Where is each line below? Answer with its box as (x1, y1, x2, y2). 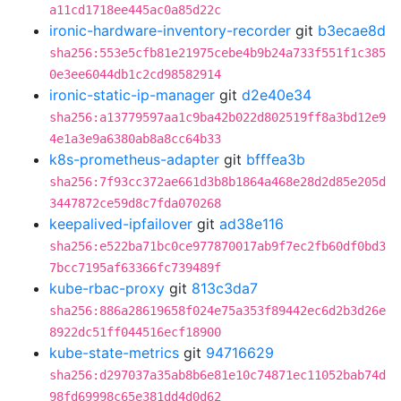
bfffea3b (246, 150, 305, 168)
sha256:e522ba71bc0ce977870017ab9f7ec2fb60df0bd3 (49, 239, 386, 253)
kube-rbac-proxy (49, 279, 165, 297)
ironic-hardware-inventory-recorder (49, 21, 291, 39)
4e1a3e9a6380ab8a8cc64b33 (49, 132, 221, 146)
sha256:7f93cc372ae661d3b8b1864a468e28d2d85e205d (49, 175, 386, 189)
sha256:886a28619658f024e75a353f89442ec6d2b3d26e (49, 303, 386, 318)
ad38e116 (219, 215, 284, 233)
